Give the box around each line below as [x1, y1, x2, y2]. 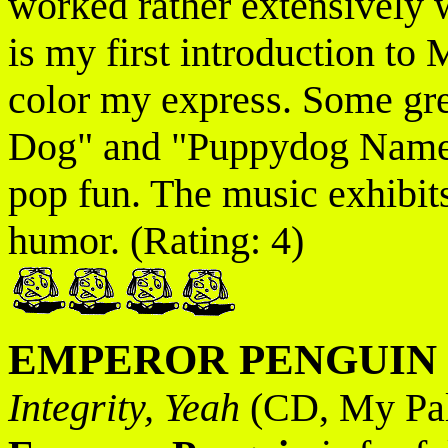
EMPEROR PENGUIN [8, 336, 437, 383]
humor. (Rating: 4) [8, 218, 304, 263]
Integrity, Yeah [8, 385, 240, 430]
